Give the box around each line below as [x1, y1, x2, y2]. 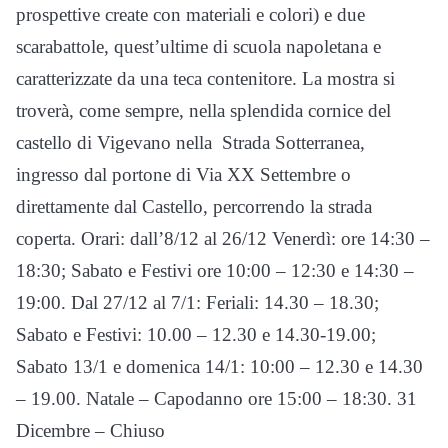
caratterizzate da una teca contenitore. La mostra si [16, 68, 395, 90]
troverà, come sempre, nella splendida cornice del [16, 100, 391, 122]
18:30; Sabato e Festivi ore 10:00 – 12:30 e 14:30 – [16, 260, 414, 282]
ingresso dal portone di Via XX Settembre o [16, 164, 351, 186]
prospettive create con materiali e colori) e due [16, 4, 365, 26]
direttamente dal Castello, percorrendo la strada [16, 196, 372, 218]
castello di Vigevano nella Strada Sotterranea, [16, 132, 365, 154]
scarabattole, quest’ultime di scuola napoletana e [16, 36, 381, 58]
